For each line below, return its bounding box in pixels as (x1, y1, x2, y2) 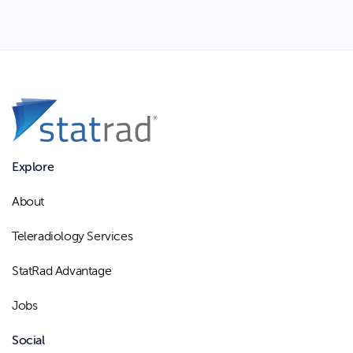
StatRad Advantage (12, 263, 112, 278)
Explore (12, 159, 54, 174)
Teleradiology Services (12, 229, 133, 243)
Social (12, 333, 45, 347)
